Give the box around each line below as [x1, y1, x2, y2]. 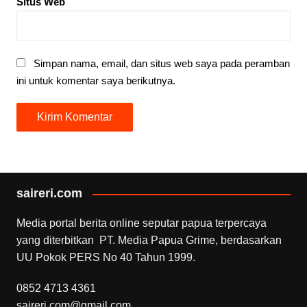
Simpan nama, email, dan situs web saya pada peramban [33, 58, 290, 70]
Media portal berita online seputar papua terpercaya [16, 217, 267, 230]
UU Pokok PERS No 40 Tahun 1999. [16, 251, 195, 264]
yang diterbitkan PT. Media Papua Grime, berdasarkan [16, 234, 282, 247]
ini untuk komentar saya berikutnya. [16, 75, 175, 87]
